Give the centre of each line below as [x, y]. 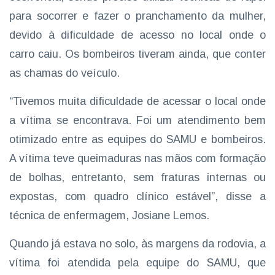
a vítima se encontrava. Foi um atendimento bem [137, 121]
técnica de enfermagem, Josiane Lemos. [109, 216]
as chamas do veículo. [64, 73]
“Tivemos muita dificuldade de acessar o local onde [137, 102]
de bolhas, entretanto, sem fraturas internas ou [137, 178]
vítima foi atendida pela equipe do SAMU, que [137, 263]
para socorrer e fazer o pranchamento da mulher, [137, 16]
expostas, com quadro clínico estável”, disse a [137, 197]
